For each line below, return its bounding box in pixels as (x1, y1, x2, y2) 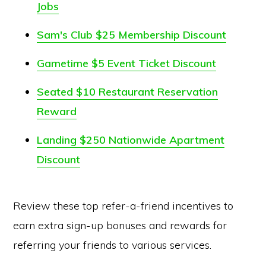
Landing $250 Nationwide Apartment (37, 133, 225, 147)
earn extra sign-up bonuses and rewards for (13, 218, 227, 232)
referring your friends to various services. (13, 238, 212, 252)
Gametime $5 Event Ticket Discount (37, 56, 217, 70)
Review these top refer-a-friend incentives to (13, 199, 234, 213)
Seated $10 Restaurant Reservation (37, 85, 218, 99)
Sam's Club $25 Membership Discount (37, 28, 227, 42)
